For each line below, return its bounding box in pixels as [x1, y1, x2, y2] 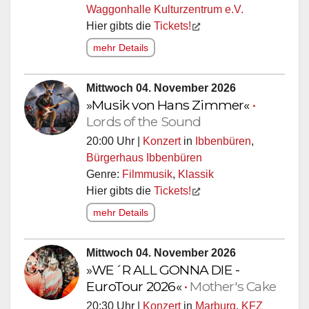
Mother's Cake [190, 274, 277, 291]
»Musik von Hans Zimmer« [86, 92, 252, 110]
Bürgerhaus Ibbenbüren [86, 148, 202, 160]
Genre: [86, 164, 122, 177]
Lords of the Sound [86, 109, 201, 126]
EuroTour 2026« [86, 274, 184, 291]
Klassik [178, 164, 214, 177]
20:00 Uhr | [86, 131, 143, 143]
